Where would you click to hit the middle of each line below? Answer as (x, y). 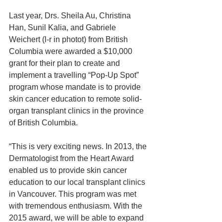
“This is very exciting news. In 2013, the (79, 146)
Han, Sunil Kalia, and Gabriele (63, 28)
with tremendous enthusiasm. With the (77, 206)
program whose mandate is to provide (76, 87)
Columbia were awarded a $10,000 (72, 51)
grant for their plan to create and (65, 63)
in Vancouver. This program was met (74, 194)
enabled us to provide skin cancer (69, 170)
